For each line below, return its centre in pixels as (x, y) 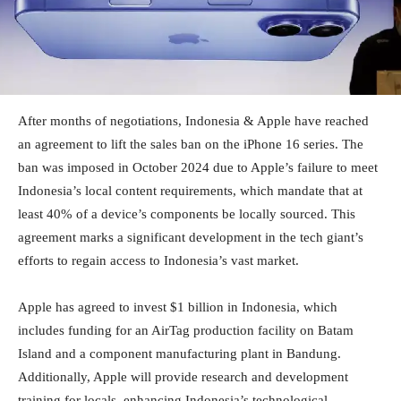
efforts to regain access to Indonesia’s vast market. (158, 260)
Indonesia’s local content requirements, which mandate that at (190, 190)
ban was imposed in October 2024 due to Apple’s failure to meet (198, 167)
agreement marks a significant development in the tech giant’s (191, 237)
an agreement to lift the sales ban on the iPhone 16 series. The (191, 144)
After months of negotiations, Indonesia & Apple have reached (193, 120)
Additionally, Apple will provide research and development (183, 376)
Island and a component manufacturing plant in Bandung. (179, 353)
